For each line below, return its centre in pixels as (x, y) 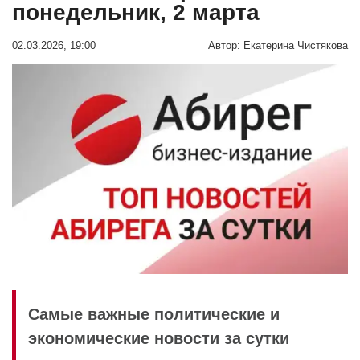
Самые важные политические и (154, 314)
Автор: (224, 45)
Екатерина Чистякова (296, 45)
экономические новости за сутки (159, 338)
